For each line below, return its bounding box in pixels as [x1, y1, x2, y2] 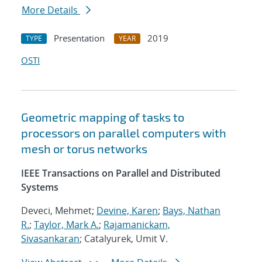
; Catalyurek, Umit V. [80, 232, 168, 246]
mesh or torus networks [21, 142, 147, 156]
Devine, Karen [96, 204, 158, 218]
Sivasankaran [21, 232, 80, 246]
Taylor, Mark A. [34, 218, 99, 232]
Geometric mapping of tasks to [21, 110, 184, 125]
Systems [21, 181, 58, 194]
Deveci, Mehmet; [21, 204, 96, 218]
